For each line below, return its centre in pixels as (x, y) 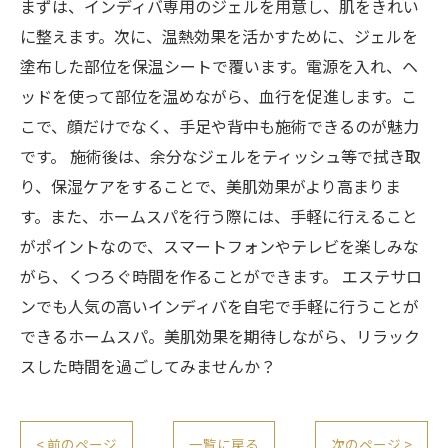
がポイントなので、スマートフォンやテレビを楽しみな (219, 246)
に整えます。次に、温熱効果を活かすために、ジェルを (219, 36)
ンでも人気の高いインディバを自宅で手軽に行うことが (219, 306)
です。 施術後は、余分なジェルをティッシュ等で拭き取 (220, 156)
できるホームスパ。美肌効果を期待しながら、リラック (220, 336)
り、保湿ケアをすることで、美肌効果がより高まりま (210, 186)
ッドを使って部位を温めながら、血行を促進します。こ (218, 96)
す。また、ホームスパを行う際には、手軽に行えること (219, 216)
